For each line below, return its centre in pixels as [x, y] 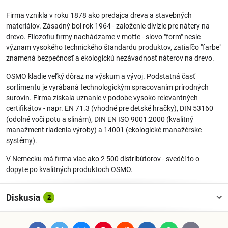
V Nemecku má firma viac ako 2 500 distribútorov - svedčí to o [103, 159]
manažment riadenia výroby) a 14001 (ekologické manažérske [104, 130]
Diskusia [23, 198]
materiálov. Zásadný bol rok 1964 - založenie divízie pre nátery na [108, 26]
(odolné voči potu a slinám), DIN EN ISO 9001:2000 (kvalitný [100, 119]
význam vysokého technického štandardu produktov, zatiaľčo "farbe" [114, 48]
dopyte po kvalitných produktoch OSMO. [70, 170]
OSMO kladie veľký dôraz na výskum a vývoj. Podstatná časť [101, 77]
